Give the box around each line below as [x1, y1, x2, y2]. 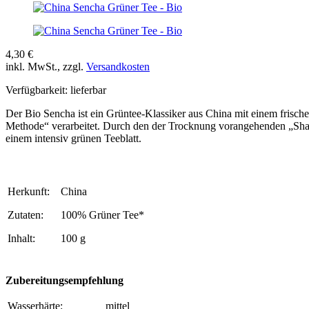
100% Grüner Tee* [61, 208, 147, 221]
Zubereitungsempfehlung [6, 274, 123, 286]
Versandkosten [86, 60, 150, 72]
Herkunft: [8, 185, 50, 197]
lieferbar [70, 83, 106, 96]
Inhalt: [8, 232, 35, 244]
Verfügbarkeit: [6, 83, 68, 96]
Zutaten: [8, 208, 43, 221]
